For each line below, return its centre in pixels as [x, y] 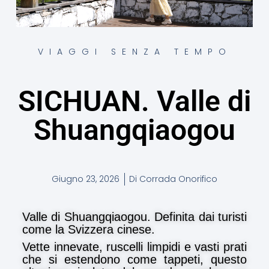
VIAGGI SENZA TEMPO [134, 52]
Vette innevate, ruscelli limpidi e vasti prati [134, 246]
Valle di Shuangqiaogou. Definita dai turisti [134, 216]
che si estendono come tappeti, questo [134, 259]
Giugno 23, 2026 [86, 179]
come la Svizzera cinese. [88, 229]
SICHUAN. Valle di [134, 101]
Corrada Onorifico [177, 179]
